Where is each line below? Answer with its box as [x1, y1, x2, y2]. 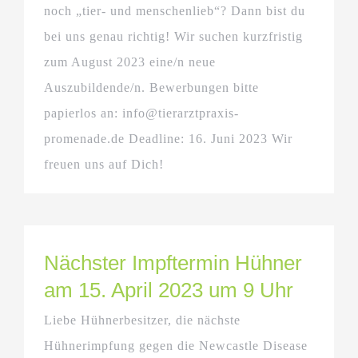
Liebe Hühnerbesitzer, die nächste [44, 312, 241, 327]
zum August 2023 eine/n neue [44, 54, 216, 69]
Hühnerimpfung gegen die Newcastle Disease [44, 338, 308, 352]
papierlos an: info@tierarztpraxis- [44, 105, 239, 120]
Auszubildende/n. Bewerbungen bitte [44, 80, 259, 94]
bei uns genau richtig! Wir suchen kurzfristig [44, 29, 303, 43]
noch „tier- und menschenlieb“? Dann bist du [44, 3, 305, 18]
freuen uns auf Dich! [44, 157, 188, 171]
